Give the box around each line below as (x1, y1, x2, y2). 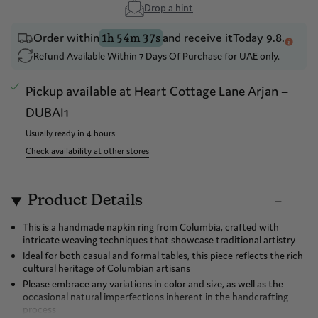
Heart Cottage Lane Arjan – (134, 87, 289, 105)
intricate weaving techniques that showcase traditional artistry (23, 238, 295, 252)
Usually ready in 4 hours (26, 133, 116, 144)
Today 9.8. (233, 35, 285, 51)
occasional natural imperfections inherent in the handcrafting (23, 295, 288, 309)
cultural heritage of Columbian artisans (23, 267, 190, 280)
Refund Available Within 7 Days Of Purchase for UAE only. (33, 55, 280, 68)
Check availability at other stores (26, 150, 150, 162)
